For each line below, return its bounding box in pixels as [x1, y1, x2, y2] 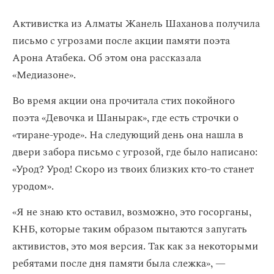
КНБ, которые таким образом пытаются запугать [12, 221, 247, 237]
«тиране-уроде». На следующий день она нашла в [12, 127, 243, 143]
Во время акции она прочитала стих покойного [12, 93, 235, 109]
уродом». [12, 179, 54, 194]
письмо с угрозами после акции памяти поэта [12, 33, 230, 49]
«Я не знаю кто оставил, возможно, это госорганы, [12, 204, 251, 220]
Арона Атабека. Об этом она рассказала [12, 50, 201, 66]
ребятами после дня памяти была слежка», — [12, 256, 226, 272]
